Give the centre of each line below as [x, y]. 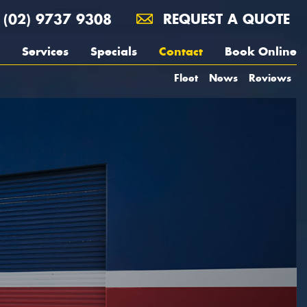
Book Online [261, 51]
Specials [114, 51]
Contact [181, 51]
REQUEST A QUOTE [224, 19]
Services [45, 51]
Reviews [270, 78]
